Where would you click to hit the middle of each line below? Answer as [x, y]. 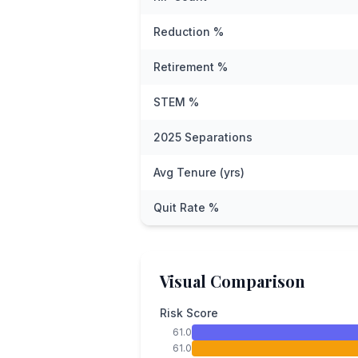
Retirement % [191, 67]
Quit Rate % [186, 207]
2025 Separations [203, 137]
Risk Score [189, 313]
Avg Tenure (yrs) [199, 172]
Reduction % [189, 32]
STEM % [176, 102]
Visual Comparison [233, 281]
